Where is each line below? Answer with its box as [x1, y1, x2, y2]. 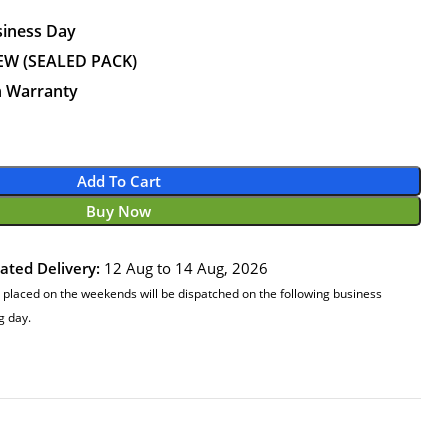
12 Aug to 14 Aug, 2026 [99, 258, 268, 279]
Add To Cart [76, 171, 161, 192]
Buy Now [86, 201, 151, 222]
